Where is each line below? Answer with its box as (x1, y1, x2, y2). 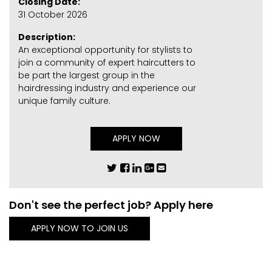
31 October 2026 (18, 8, 87, 21)
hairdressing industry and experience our (18, 82, 196, 95)
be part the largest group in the (18, 69, 155, 82)
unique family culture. (18, 95, 110, 107)
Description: (18, 31, 75, 44)
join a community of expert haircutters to (18, 56, 195, 69)
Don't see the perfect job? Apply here (9, 197, 213, 213)
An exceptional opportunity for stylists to (18, 44, 192, 56)
